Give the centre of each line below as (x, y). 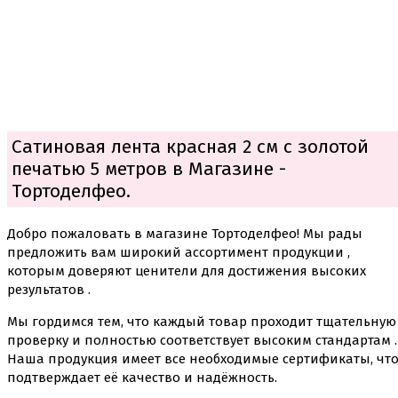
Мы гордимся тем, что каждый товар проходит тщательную (202, 322)
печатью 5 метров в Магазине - (149, 169)
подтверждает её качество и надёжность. (142, 378)
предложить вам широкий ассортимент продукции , (179, 253)
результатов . (49, 290)
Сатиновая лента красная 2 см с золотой (190, 147)
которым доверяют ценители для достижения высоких (187, 271)
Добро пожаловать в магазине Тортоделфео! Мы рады (185, 234)
